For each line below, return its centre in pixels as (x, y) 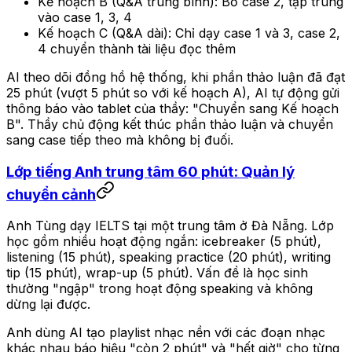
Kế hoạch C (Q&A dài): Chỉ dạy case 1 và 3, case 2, (189, 33)
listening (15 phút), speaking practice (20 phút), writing (169, 257)
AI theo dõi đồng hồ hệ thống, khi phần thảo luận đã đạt (176, 77)
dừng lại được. (48, 304)
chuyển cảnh (51, 194)
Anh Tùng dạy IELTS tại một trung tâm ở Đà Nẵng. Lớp (170, 226)
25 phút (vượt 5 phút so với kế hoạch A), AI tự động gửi (173, 92)
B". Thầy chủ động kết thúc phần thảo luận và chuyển (170, 124)
